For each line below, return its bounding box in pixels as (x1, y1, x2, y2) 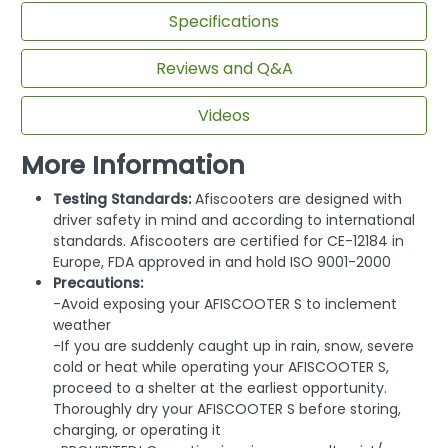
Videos (198, 103, 250, 127)
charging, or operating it (53, 420, 221, 441)
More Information (21, 148, 245, 184)
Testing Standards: (53, 189, 195, 210)
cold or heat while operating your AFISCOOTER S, (53, 357, 389, 378)
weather (53, 315, 111, 336)
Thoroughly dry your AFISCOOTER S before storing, (53, 399, 401, 420)
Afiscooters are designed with (195, 189, 402, 210)
